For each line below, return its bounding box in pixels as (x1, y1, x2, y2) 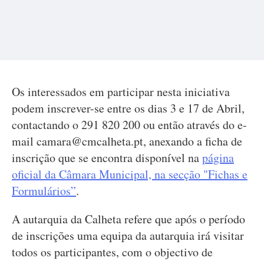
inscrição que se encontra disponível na (12, 150, 202, 166)
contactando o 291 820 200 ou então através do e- (12, 117, 247, 133)
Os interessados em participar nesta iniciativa (12, 84, 230, 100)
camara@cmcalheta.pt (37, 133, 143, 149)
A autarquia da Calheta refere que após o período (12, 211, 245, 227)
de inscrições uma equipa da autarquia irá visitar (12, 227, 244, 243)
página (202, 150, 234, 166)
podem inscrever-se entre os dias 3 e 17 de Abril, (12, 100, 245, 116)
